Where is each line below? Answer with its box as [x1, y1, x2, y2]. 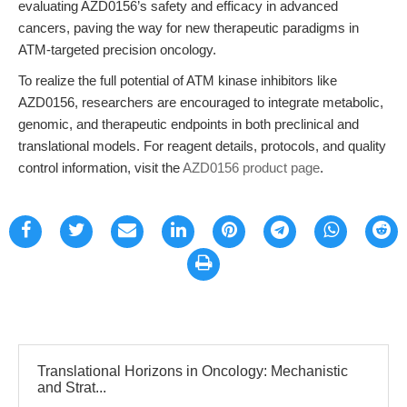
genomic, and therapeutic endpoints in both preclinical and [18, 116, 359, 132]
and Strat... [37, 380, 106, 395]
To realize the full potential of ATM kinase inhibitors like [18, 73, 337, 88]
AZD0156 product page [183, 160, 320, 175]
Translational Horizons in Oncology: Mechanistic [37, 363, 348, 379]
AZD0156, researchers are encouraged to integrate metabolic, [18, 94, 383, 110]
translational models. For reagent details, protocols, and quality [18, 138, 386, 154]
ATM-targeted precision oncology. [18, 42, 216, 57]
